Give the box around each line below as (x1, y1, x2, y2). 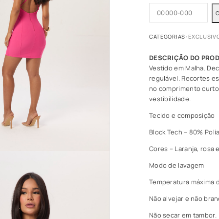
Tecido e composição (149, 111, 215, 120)
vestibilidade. (149, 94, 191, 104)
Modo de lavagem (149, 161, 204, 170)
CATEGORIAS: (149, 33, 189, 41)
